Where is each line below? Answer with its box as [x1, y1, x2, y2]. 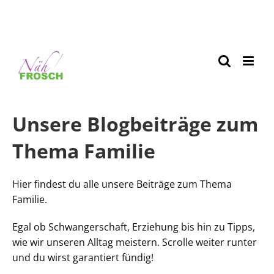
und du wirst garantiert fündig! [12, 251, 154, 264]
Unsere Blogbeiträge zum [12, 111, 258, 137]
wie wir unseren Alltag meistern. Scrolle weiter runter [12, 235, 257, 249]
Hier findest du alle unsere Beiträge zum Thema [12, 177, 232, 191]
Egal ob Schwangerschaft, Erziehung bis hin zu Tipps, [12, 220, 255, 234]
